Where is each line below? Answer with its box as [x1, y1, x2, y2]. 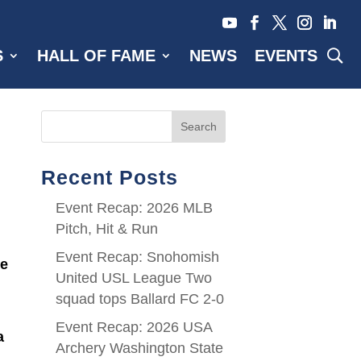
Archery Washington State [55, 340, 223, 357]
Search [180, 119, 218, 133]
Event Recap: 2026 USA [55, 319, 212, 336]
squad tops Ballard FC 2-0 [55, 291, 224, 308]
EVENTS [255, 47, 318, 64]
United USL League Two [55, 270, 212, 287]
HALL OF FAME [37, 47, 156, 64]
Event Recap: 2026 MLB [55, 200, 213, 217]
